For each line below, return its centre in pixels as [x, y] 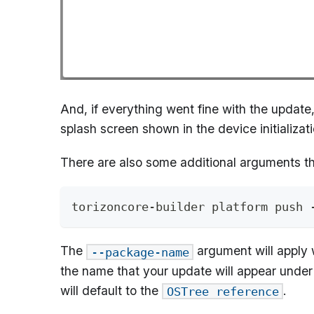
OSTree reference [223, 291]
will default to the [111, 290]
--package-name [140, 252]
